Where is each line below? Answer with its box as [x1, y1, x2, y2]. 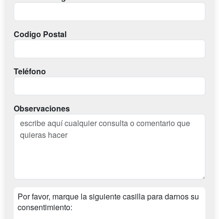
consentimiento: [18, 201, 72, 213]
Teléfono [14, 66, 46, 77]
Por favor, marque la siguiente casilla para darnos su [18, 191, 199, 202]
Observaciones [14, 103, 70, 114]
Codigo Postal [14, 28, 66, 40]
